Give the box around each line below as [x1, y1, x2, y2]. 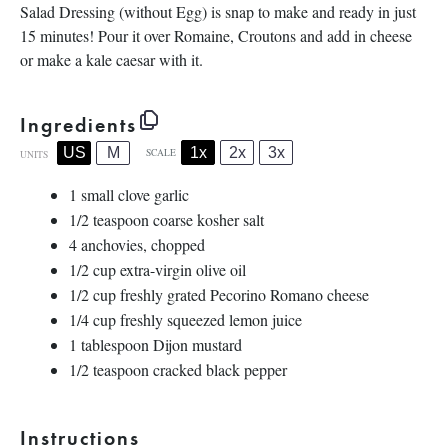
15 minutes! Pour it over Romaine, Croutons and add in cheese [20, 25, 412, 46]
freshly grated [116, 284, 210, 305]
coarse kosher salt [149, 209, 264, 230]
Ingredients [20, 111, 137, 137]
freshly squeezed [116, 309, 229, 330]
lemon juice [229, 309, 302, 330]
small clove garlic [77, 184, 189, 205]
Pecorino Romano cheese [210, 284, 369, 305]
